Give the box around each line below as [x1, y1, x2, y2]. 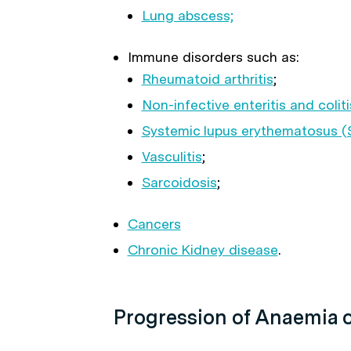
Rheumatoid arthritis [141, 71, 273, 87]
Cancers [127, 215, 181, 232]
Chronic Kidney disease [127, 241, 278, 258]
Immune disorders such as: [127, 49, 299, 65]
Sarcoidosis [141, 174, 217, 190]
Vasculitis [141, 148, 202, 165]
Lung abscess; [141, 7, 233, 24]
